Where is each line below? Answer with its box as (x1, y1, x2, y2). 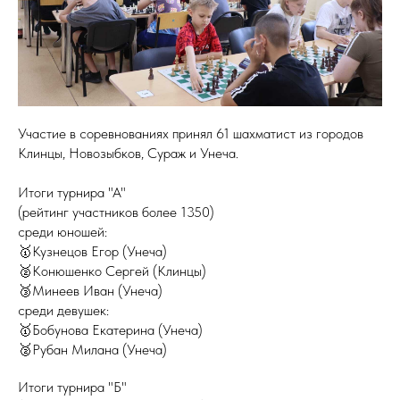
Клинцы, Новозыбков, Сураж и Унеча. (18, 145, 238, 162)
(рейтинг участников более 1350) (18, 204, 214, 221)
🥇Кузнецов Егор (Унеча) (18, 243, 167, 260)
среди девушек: (18, 302, 109, 319)
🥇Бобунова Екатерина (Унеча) (18, 321, 203, 338)
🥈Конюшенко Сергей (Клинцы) (18, 262, 206, 279)
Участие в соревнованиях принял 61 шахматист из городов (18, 125, 363, 142)
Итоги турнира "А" (18, 184, 126, 201)
